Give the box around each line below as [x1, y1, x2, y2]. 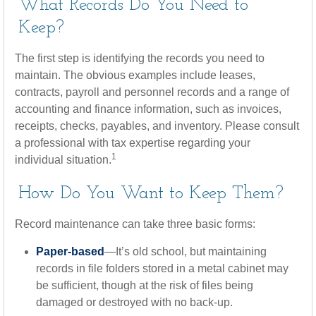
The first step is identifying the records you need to [15, 52, 265, 64]
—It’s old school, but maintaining [104, 245, 267, 257]
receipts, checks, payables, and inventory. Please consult [15, 120, 299, 132]
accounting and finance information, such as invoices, [15, 103, 281, 115]
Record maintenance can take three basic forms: [15, 218, 255, 230]
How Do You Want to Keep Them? [18, 184, 284, 203]
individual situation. [15, 154, 111, 166]
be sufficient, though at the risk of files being [36, 279, 253, 291]
